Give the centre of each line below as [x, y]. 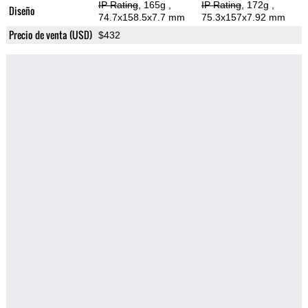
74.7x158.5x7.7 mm [141, 18]
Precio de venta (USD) [50, 35]
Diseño [22, 11]
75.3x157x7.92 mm [243, 18]
